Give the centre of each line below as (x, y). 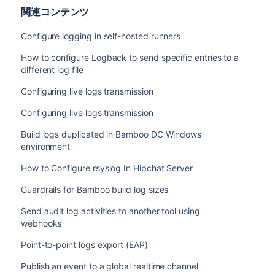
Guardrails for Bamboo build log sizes (95, 190)
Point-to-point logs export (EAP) (84, 245)
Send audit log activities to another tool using (110, 211)
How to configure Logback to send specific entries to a (130, 58)
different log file (52, 70)
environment (45, 147)
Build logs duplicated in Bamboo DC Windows (111, 134)
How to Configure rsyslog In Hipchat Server (107, 168)
